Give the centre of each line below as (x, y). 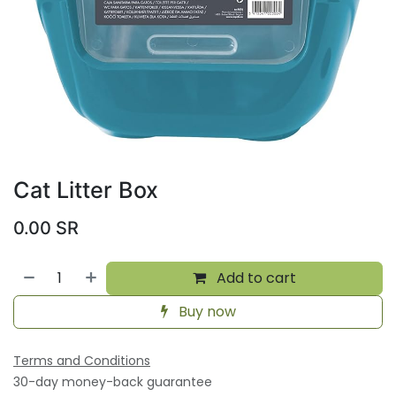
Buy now (205, 311)
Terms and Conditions (82, 360)
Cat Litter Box (86, 190)
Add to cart (255, 278)
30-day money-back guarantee (113, 381)
